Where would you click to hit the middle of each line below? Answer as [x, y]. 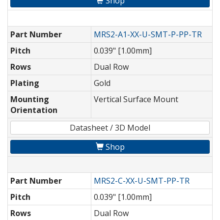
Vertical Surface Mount [136, 99]
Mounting [30, 99]
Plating [25, 83]
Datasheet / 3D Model [110, 128]
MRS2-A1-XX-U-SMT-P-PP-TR [148, 35]
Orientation [34, 110]
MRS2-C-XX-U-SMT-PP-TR [142, 181]
